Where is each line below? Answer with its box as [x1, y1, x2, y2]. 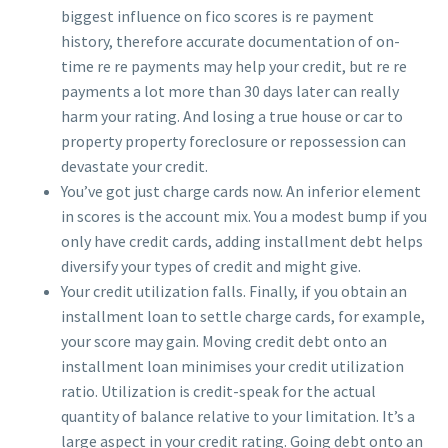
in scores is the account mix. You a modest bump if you [61, 205, 427, 226]
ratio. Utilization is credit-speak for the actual [61, 380, 376, 401]
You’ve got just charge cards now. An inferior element [61, 180, 421, 201]
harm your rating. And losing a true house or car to [61, 105, 403, 126]
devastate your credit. [61, 155, 208, 176]
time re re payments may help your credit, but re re [61, 55, 407, 76]
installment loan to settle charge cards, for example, [61, 305, 425, 326]
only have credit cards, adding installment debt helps [61, 230, 423, 251]
